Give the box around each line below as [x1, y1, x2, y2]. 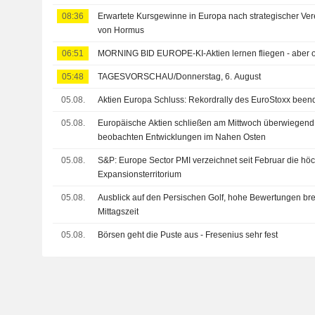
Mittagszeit [98, 207, 139, 217]
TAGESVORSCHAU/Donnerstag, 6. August [98, 72, 262, 82]
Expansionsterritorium [98, 169, 182, 179]
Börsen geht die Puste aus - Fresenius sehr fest [98, 230, 278, 240]
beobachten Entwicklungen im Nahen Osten [98, 132, 266, 142]
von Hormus [98, 25, 145, 35]
